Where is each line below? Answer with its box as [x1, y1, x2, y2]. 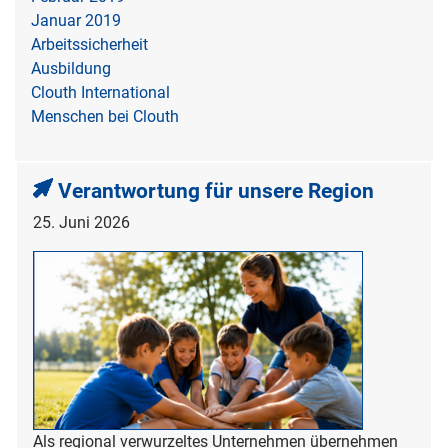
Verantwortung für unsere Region [58, 178, 374, 203]
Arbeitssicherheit [31, 34, 148, 54]
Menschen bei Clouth [31, 106, 179, 126]
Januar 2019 [31, 10, 121, 30]
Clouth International [31, 82, 170, 102]
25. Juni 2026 [33, 212, 130, 232]
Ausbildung [31, 58, 111, 78]
